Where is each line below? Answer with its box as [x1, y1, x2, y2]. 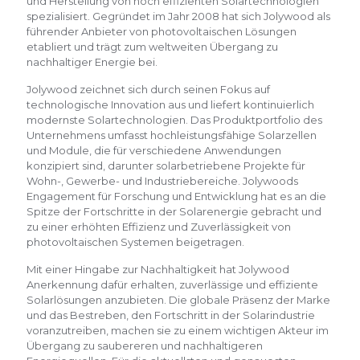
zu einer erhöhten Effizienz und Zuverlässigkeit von [27, 219, 291, 233]
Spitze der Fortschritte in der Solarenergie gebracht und [27, 204, 321, 218]
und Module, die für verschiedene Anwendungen [27, 143, 281, 157]
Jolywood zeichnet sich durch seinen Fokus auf [27, 82, 270, 96]
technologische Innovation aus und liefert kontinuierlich [27, 97, 314, 111]
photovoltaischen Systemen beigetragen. [27, 235, 244, 248]
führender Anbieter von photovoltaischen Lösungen [27, 24, 297, 38]
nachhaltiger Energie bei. [27, 55, 157, 68]
